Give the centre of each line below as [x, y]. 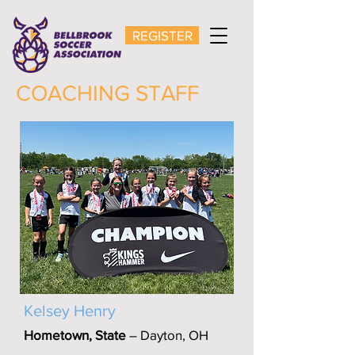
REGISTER [162, 35]
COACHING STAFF [107, 93]
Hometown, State [75, 335]
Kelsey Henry [70, 311]
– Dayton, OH [167, 335]
